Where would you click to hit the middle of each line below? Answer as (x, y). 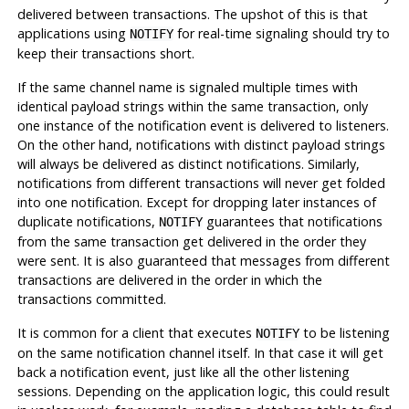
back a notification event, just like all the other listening (183, 372)
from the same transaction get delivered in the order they (191, 242)
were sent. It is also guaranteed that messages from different (203, 261)
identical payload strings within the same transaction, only (192, 107)
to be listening (344, 333)
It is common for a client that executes (136, 333)
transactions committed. (91, 299)
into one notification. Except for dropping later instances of (196, 203)
